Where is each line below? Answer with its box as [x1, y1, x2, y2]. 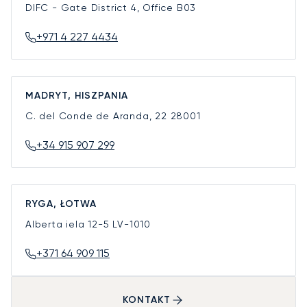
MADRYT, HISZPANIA [25, 89, 128, 101]
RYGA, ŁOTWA [25, 197, 97, 210]
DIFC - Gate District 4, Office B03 [25, 1, 197, 13]
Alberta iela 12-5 [25, 218, 113, 230]
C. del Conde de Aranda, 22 [25, 110, 171, 121]
